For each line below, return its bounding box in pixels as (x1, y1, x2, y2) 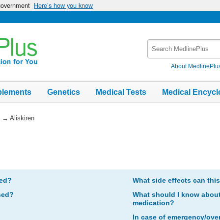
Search (147, 40, 171, 48)
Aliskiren (9, 114, 34, 122)
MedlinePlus (147, 50, 189, 58)
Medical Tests (96, 87, 146, 96)
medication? (132, 198, 174, 207)
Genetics (47, 87, 80, 96)
